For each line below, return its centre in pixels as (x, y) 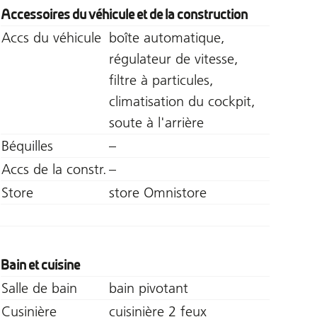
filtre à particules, (161, 80)
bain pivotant (148, 288)
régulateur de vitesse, (173, 58)
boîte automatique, (167, 37)
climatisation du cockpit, (182, 101)
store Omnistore (157, 192)
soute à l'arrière (156, 122)
